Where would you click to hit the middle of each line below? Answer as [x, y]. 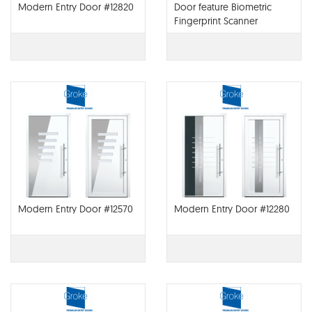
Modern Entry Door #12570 [76, 209]
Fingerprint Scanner [216, 21]
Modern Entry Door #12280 [232, 209]
